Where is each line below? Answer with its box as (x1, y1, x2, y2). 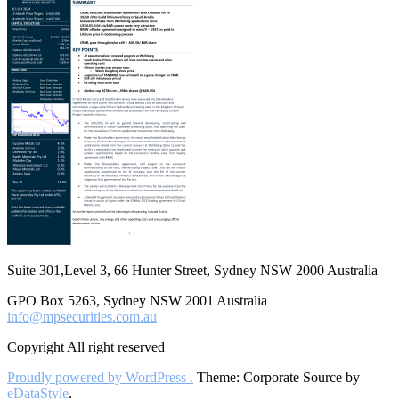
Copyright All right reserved (7, 339, 165, 355)
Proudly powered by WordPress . (7, 370, 193, 386)
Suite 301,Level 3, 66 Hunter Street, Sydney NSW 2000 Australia (7, 263, 378, 279)
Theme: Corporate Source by (193, 370, 360, 386)
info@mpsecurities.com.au (7, 309, 157, 325)
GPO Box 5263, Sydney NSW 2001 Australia (7, 293, 267, 309)
